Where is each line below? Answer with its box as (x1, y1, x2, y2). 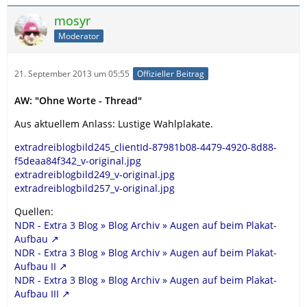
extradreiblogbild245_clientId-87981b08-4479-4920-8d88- (14, 140, 277, 153)
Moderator (58, 30, 99, 42)
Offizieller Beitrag (137, 67, 204, 79)
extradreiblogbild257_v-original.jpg (14, 181, 175, 195)
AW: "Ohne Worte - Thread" (14, 93, 142, 107)
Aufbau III (14, 286, 59, 300)
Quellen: (14, 204, 53, 218)
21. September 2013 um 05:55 (14, 67, 130, 79)
